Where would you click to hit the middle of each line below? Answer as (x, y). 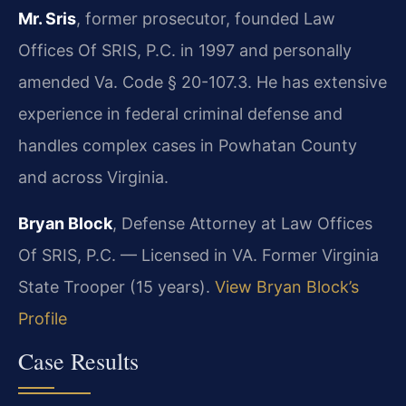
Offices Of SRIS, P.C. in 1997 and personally (185, 50)
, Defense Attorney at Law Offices (242, 223)
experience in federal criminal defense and (180, 113)
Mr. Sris (47, 18)
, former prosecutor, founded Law (206, 18)
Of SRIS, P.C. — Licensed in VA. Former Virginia (198, 255)
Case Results (78, 361)
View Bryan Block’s (287, 286)
